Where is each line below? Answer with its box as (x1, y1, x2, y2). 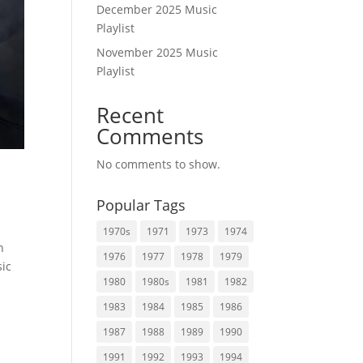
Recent (96, 100, 164, 130)
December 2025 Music (96, 2, 218, 17)
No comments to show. (96, 156, 221, 172)
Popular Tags (96, 195, 186, 215)
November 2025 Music (96, 45, 219, 60)
